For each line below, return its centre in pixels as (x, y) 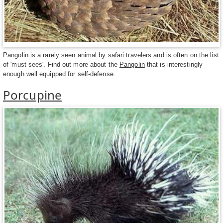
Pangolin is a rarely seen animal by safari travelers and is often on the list (111, 55)
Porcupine (32, 95)
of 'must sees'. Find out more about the (61, 64)
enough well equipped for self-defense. (59, 74)
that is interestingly (174, 64)
